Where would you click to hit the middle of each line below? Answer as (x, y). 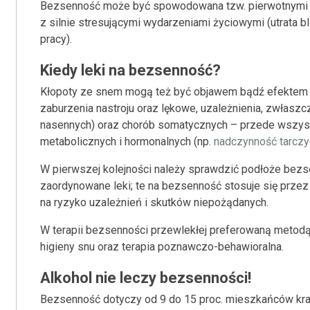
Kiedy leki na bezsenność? (130, 70)
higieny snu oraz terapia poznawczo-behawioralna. (162, 247)
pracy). (56, 39)
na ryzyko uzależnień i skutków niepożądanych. (154, 202)
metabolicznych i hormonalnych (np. (127, 142)
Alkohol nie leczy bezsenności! (146, 278)
